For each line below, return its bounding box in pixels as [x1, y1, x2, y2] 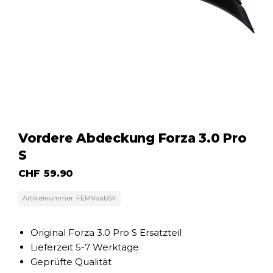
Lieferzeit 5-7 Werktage [30, 241, 139, 253]
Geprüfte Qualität [30, 256, 112, 268]
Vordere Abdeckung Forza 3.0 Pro [18, 130, 247, 146]
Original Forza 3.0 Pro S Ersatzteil [30, 227, 182, 238]
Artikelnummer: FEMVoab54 [23, 194, 116, 202]
